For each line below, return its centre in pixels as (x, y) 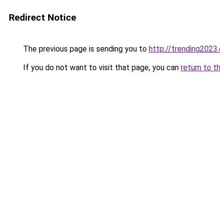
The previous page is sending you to (85, 49)
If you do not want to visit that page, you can (101, 68)
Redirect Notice (42, 17)
